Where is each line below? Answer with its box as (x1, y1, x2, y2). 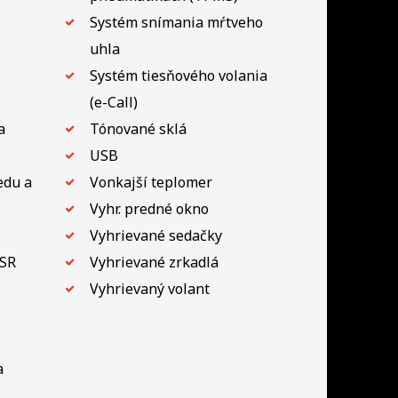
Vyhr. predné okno (89, 198, 209, 219)
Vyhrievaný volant (89, 278, 210, 298)
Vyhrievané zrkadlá (89, 251, 219, 272)
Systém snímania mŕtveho (89, 12, 263, 32)
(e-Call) (89, 92, 138, 112)
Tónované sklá (89, 118, 187, 139)
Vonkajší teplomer (89, 171, 212, 192)
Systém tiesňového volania (89, 65, 267, 85)
